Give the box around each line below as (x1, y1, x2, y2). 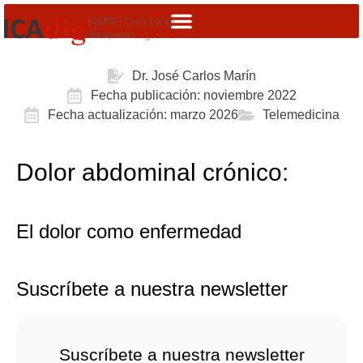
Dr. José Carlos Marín (131, 69, 256, 83)
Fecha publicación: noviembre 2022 (91, 88, 297, 102)
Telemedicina (263, 108, 340, 122)
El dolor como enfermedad (16, 220, 241, 242)
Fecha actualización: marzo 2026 (48, 108, 238, 122)
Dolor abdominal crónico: (16, 158, 288, 186)
